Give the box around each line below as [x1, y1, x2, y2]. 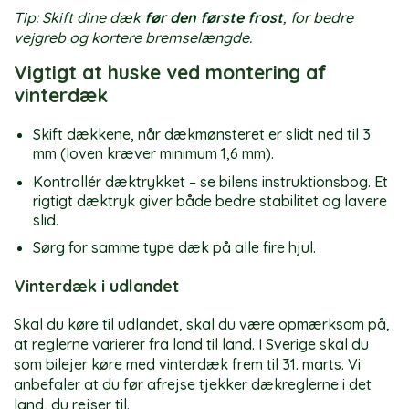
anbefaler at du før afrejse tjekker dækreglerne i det [14, 375, 372, 394]
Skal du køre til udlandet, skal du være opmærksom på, [14, 315, 390, 334]
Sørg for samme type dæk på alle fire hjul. [32, 238, 316, 257]
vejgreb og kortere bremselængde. [14, 28, 252, 47]
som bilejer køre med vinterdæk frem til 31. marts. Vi [14, 355, 361, 374]
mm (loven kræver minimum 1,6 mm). [32, 144, 274, 163]
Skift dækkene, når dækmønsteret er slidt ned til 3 [32, 125, 371, 144]
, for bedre [283, 8, 353, 27]
